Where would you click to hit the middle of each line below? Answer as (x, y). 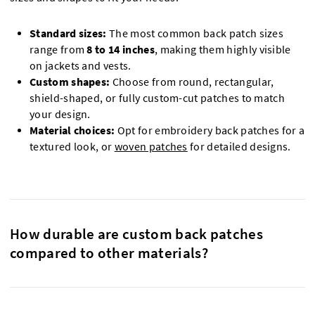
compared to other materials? (109, 252)
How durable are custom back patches (137, 233)
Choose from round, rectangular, (193, 82)
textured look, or (72, 146)
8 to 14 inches (121, 49)
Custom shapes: (71, 82)
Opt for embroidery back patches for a (210, 130)
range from (58, 49)
